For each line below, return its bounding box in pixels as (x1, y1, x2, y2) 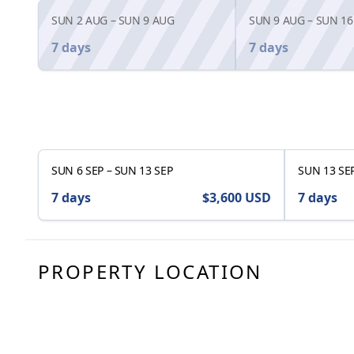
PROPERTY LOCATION (38, 258, 262, 285)
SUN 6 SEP (51, 163, 104, 179)
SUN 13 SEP (114, 163, 173, 179)
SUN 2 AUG (51, 13, 107, 28)
